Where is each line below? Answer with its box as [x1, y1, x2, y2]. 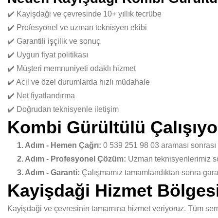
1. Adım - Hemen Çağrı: [17, 141, 101, 149]
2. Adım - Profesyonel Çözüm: [17, 155, 126, 163]
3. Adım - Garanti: [17, 168, 80, 177]
